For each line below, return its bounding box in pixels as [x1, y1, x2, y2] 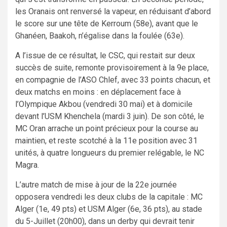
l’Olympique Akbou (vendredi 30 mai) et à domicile [15, 99, 193, 109]
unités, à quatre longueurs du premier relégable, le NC [15, 147, 204, 158]
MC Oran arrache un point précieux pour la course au [15, 123, 198, 133]
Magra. [15, 160, 39, 170]
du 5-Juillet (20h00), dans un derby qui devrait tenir [15, 216, 195, 226]
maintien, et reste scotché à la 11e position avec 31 [15, 135, 198, 145]
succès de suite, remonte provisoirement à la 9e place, [15, 62, 209, 72]
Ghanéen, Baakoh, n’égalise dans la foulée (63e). [15, 30, 184, 41]
